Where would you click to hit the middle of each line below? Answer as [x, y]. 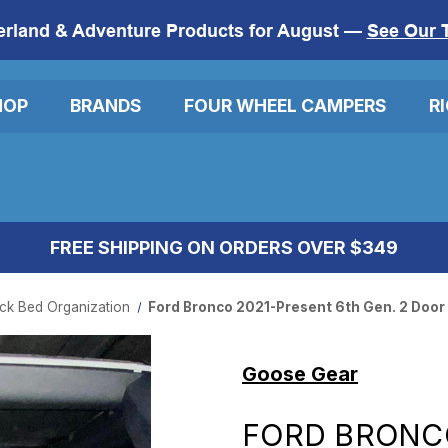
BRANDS [106, 106]
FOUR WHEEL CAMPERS [285, 106]
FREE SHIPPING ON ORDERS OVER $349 [224, 247]
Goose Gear [300, 373]
